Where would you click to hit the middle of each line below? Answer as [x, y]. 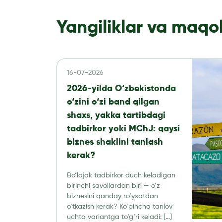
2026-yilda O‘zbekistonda [121, 89]
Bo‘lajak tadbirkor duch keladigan [121, 175]
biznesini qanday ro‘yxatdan [112, 196]
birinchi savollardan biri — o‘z [113, 186]
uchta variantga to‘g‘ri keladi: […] [119, 217]
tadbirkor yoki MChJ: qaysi [123, 129]
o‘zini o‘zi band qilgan [113, 102]
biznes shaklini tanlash [115, 142]
